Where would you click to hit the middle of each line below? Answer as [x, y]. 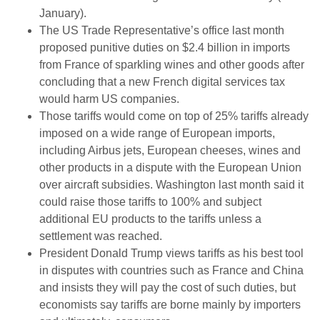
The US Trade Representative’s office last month [162, 30]
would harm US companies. [109, 99]
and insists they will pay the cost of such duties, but [167, 287]
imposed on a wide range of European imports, [157, 133]
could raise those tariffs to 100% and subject [150, 202]
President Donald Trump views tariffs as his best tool [171, 253]
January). [63, 13]
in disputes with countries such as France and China [171, 270]
